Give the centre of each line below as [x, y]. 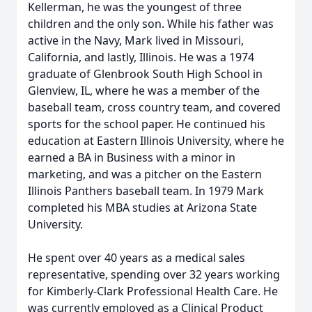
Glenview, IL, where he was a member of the [144, 91]
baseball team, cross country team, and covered [154, 107]
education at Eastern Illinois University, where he [156, 141]
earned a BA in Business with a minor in [132, 157]
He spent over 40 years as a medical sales [136, 258]
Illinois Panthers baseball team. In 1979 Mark [146, 191]
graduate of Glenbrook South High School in [145, 74]
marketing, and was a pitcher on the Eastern [145, 174]
